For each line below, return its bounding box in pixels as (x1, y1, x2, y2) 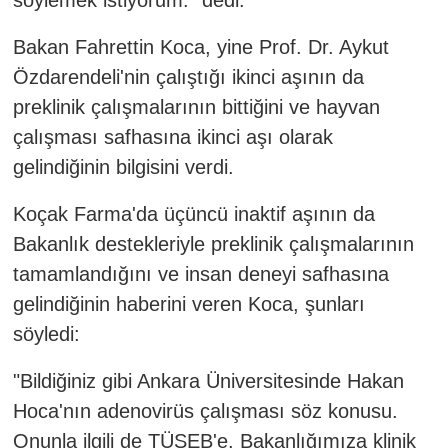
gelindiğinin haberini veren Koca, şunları (12, 292, 365, 315)
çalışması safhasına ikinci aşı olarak (12, 125, 333, 148)
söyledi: (12, 322, 86, 345)
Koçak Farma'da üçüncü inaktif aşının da (12, 202, 375, 225)
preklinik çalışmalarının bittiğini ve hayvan (12, 95, 380, 118)
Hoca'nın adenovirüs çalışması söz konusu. (12, 399, 398, 422)
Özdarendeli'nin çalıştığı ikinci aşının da (12, 65, 364, 88)
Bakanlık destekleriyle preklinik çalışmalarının (12, 232, 414, 255)
